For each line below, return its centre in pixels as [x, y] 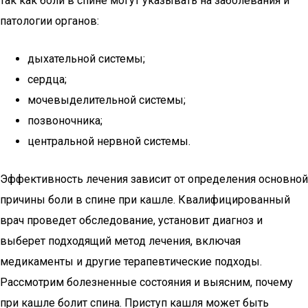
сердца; [47, 79]
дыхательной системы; [86, 59]
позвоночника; [65, 121]
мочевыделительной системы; [107, 100]
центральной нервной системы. [109, 141]
